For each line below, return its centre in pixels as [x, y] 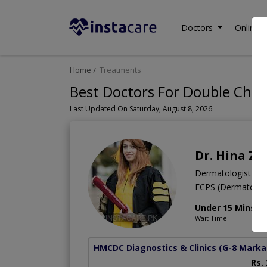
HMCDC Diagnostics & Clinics [155, 248]
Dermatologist [223, 173]
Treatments [120, 70]
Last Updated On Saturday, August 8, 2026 [141, 109]
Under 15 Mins [225, 208]
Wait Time [211, 218]
